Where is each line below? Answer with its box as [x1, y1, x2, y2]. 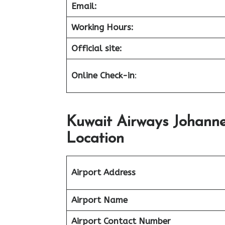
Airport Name [71, 195, 128, 205]
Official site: [71, 43, 122, 53]
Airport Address [71, 167, 136, 177]
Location [66, 131, 124, 147]
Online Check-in [71, 70, 135, 80]
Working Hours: [71, 22, 134, 32]
